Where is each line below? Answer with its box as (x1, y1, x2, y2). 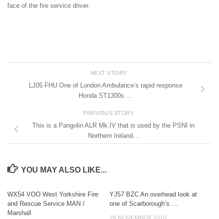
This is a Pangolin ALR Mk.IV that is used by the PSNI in (32, 122, 195, 130)
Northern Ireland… (88, 132, 139, 140)
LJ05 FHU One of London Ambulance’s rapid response (29, 82, 182, 89)
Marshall (7, 209, 31, 217)
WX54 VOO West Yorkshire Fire (7, 190, 98, 198)
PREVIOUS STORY (83, 110, 136, 116)
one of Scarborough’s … (109, 199, 178, 207)
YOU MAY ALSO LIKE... (21, 165, 107, 174)
